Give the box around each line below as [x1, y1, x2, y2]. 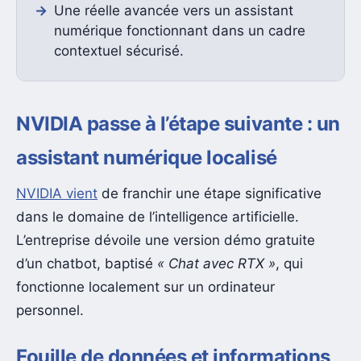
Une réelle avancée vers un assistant [53, 2, 293, 19]
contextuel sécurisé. [53, 43, 184, 60]
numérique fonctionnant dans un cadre [53, 23, 305, 39]
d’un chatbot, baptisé [16, 255, 157, 272]
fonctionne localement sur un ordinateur [16, 279, 275, 296]
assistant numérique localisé [16, 146, 277, 170]
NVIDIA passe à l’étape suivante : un [16, 112, 340, 136]
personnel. [16, 302, 84, 319]
